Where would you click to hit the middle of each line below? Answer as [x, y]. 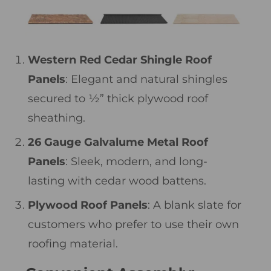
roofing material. [73, 243]
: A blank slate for [194, 205]
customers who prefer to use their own [133, 224]
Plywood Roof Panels [88, 205]
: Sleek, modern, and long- [136, 161]
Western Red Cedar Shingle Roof [120, 60]
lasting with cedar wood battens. [117, 181]
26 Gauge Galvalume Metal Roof [118, 142]
